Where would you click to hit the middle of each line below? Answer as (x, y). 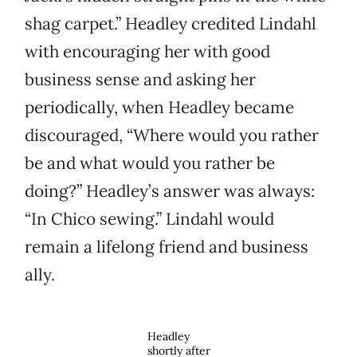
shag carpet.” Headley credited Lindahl (171, 24)
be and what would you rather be (150, 163)
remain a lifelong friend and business (167, 247)
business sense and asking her (140, 80)
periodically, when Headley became (159, 108)
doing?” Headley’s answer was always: (170, 191)
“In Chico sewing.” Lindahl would (149, 219)
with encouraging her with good (147, 52)
